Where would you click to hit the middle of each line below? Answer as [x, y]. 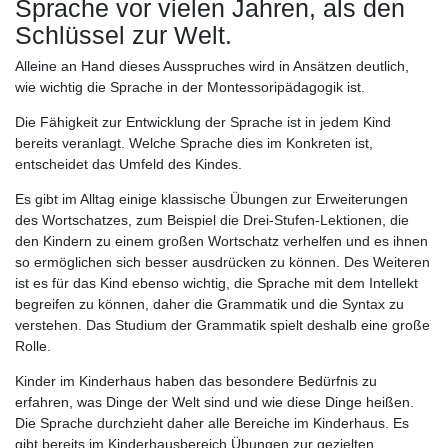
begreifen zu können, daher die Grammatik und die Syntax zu [209, 303]
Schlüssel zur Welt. [127, 34]
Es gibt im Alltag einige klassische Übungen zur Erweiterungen [211, 198]
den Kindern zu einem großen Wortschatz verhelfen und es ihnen [221, 240]
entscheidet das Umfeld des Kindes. [130, 163]
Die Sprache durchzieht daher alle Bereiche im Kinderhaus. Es [212, 422]
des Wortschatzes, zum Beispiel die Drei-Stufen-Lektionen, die [212, 219]
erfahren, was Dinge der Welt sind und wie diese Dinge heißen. [214, 401]
